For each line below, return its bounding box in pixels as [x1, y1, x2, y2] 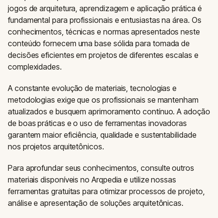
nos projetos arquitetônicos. [8, 142, 104, 151]
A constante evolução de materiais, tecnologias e [8, 83, 177, 93]
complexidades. [8, 62, 62, 72]
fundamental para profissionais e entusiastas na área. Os [8, 15, 201, 25]
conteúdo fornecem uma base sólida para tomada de [8, 38, 190, 48]
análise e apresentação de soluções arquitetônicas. [8, 198, 184, 208]
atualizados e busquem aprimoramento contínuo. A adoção [8, 107, 210, 116]
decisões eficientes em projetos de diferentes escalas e [8, 50, 199, 60]
